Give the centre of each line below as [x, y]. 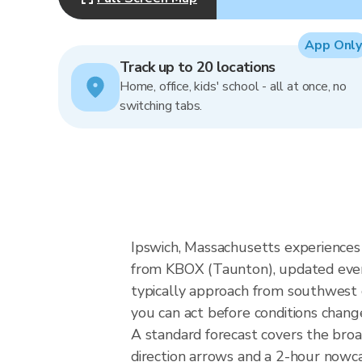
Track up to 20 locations [198, 67]
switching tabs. [161, 106]
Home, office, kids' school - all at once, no [234, 86]
